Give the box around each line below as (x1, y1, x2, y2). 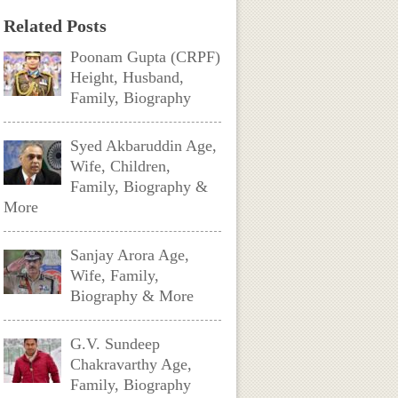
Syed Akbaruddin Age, (70, 137, 218, 155)
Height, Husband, (70, 68, 185, 86)
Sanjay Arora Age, (70, 246, 190, 264)
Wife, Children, (70, 157, 171, 175)
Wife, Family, (70, 267, 160, 284)
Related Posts (4, 16, 107, 36)
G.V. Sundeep (70, 335, 161, 353)
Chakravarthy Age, (70, 355, 193, 373)
